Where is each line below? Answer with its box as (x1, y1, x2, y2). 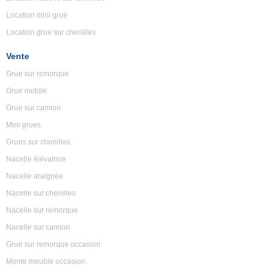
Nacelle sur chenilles (6, 189, 76, 197)
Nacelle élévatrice (6, 155, 66, 163)
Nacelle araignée (6, 172, 63, 180)
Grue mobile (6, 87, 47, 95)
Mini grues (6, 121, 41, 129)
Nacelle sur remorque (6, 206, 78, 214)
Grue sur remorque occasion (6, 240, 101, 249)
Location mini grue (6, 11, 68, 19)
